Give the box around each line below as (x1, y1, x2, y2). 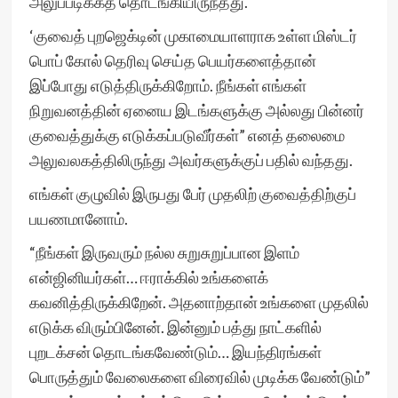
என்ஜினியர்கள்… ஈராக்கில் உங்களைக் (28, 267, 268, 287)
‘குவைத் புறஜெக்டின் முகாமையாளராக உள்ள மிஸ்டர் (28, 26, 357, 45)
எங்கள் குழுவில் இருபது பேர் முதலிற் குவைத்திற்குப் (28, 184, 356, 203)
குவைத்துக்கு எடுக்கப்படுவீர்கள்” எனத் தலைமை (28, 125, 345, 145)
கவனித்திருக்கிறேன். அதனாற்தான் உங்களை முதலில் (28, 292, 369, 312)
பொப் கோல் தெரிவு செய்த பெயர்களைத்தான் (28, 51, 316, 70)
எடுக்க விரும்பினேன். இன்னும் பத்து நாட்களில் (28, 317, 322, 337)
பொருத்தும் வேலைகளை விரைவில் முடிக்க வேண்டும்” (28, 367, 370, 386)
